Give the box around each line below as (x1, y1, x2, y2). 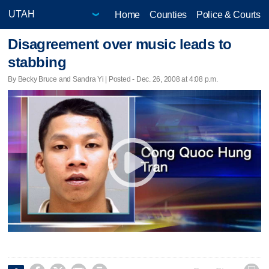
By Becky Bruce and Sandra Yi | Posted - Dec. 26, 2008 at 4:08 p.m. (8, 74, 218, 83)
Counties (150, 9, 187, 20)
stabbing (8, 54, 67, 71)
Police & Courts (196, 9, 261, 20)
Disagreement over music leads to (8, 36, 232, 53)
